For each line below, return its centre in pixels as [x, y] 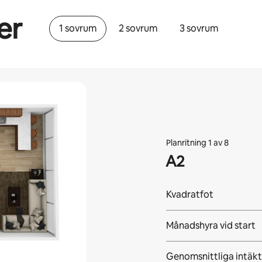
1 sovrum [77, 28]
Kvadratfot [189, 194]
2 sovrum [138, 28]
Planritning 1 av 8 [197, 142]
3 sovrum [199, 28]
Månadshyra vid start [211, 225]
